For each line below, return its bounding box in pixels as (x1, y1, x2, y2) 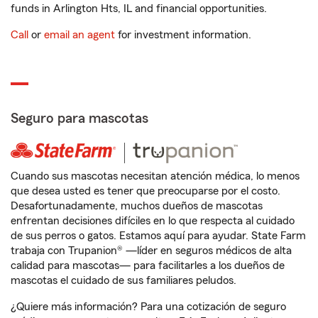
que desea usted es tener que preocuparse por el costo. (11, 185, 280, 197)
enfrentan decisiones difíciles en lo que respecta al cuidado (11, 215, 295, 226)
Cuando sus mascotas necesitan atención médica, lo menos (11, 170, 300, 182)
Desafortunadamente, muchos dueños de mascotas (11, 200, 263, 212)
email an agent (44, 29, 115, 40)
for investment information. (115, 29, 251, 40)
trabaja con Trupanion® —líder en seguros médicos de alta (11, 245, 292, 256)
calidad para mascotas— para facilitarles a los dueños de (11, 260, 285, 271)
